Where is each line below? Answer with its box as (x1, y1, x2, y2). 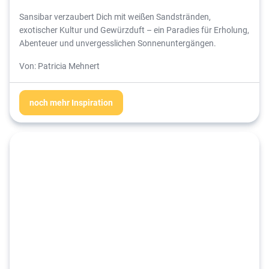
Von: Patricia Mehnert (19, 59, 100, 71)
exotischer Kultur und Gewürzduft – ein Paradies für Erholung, (19, 23, 249, 35)
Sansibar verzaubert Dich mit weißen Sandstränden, (19, 10, 211, 22)
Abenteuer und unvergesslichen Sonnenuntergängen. (19, 37, 216, 49)
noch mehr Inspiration (29, 96, 113, 108)
